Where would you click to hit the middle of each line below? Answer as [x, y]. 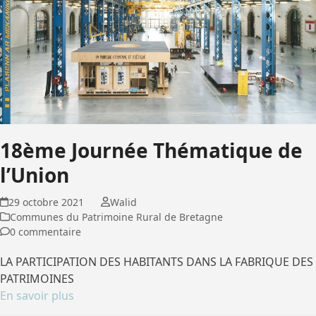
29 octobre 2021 [47, 202]
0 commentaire [45, 231]
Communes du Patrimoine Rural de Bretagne [116, 217]
